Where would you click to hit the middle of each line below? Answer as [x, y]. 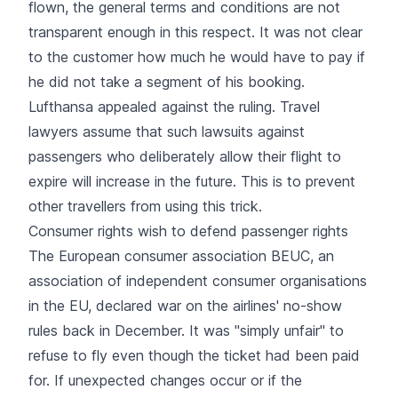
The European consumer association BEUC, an [181, 255]
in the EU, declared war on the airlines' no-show [185, 305]
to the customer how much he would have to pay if [197, 56]
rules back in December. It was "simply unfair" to [186, 330]
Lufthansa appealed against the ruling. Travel [174, 106]
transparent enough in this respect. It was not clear [195, 32]
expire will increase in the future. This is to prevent [192, 181]
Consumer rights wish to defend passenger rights [188, 231]
